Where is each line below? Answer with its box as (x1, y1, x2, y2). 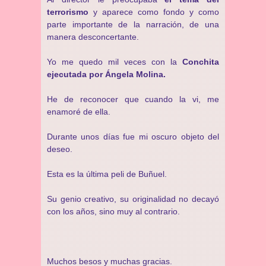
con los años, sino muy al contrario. (47, 207, 180, 216)
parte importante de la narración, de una (47, 20, 219, 29)
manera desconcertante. (47, 32, 139, 42)
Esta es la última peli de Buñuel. (47, 169, 167, 179)
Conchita (182, 57, 219, 66)
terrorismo (47, 7, 88, 17)
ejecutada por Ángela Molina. (47, 69, 166, 79)
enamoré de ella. (47, 107, 110, 116)
